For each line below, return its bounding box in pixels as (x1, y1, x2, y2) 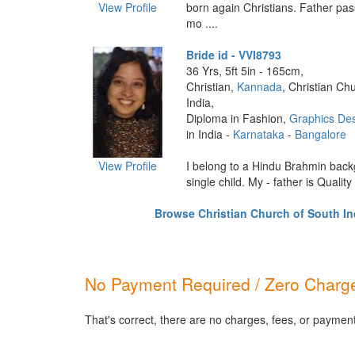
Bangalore (294, 126, 346, 142)
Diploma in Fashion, (185, 110, 289, 126)
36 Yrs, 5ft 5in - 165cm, (185, 63, 303, 78)
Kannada (236, 78, 282, 94)
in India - (185, 126, 233, 142)
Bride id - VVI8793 (185, 47, 281, 63)
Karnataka (232, 126, 284, 142)
